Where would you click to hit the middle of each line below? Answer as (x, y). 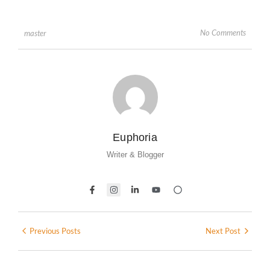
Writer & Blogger (135, 154)
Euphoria (135, 137)
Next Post (223, 231)
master (35, 33)
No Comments (223, 33)
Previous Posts (55, 231)
